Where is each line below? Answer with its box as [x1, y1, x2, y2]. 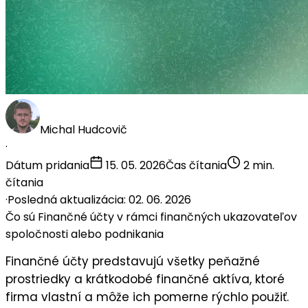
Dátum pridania [5, 157, 89, 174]
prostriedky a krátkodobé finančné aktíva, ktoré [5, 270, 285, 287]
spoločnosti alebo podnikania [5, 226, 164, 243]
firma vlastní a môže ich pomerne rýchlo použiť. [5, 288, 289, 305]
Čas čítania [166, 157, 227, 174]
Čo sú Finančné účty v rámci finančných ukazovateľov [5, 209, 297, 225]
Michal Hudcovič [40, 122, 127, 138]
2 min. [241, 157, 274, 174]
